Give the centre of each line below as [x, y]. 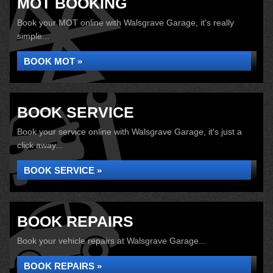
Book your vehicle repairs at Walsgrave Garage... [112, 241]
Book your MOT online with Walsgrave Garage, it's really [126, 23]
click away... [40, 145]
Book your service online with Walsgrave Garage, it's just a [129, 132]
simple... [33, 36]
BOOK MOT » [53, 61]
